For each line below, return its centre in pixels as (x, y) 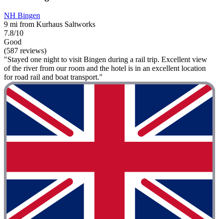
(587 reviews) (25, 50)
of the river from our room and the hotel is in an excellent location (105, 68)
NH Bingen (22, 15)
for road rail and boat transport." (53, 77)
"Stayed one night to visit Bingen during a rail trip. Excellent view (106, 59)
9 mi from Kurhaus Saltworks (50, 24)
